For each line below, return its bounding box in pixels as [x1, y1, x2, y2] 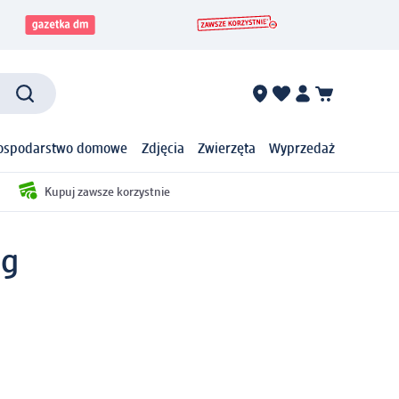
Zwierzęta [197, 142, 256, 158]
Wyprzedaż [269, 142, 335, 158]
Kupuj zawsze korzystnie [45, 185, 170, 199]
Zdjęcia [141, 142, 184, 158]
